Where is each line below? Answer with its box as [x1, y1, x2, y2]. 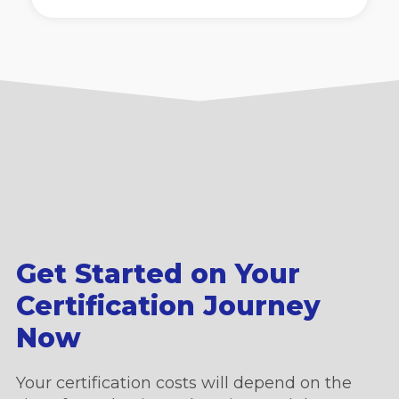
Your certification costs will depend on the [15, 373, 352, 394]
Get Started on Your [15, 257, 300, 291]
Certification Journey [15, 289, 321, 323]
